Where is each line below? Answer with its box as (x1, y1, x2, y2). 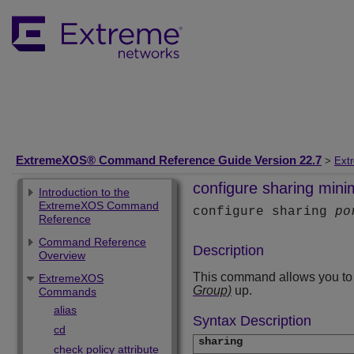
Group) (193, 284, 232, 298)
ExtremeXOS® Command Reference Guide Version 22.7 (16, 153, 322, 167)
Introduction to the (39, 186, 130, 198)
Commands (39, 285, 96, 298)
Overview (39, 249, 85, 262)
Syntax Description (193, 313, 311, 330)
